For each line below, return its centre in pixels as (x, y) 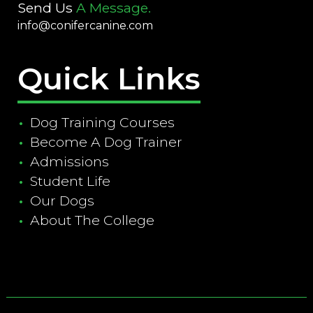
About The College (92, 220)
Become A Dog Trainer (106, 142)
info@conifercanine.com (85, 26)
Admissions (69, 162)
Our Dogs (62, 201)
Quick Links (109, 79)
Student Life (70, 181)
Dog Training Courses (102, 123)
